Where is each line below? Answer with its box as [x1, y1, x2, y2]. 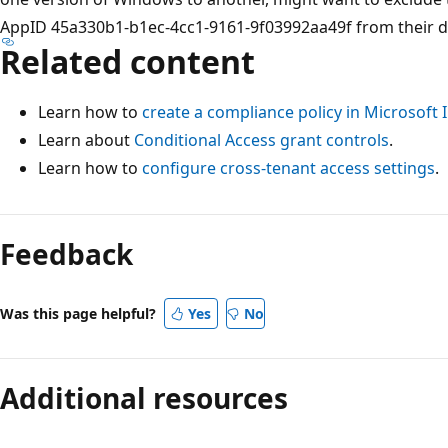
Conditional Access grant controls [134, 128, 389, 151]
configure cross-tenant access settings [142, 156, 435, 179]
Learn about [38, 128, 134, 151]
